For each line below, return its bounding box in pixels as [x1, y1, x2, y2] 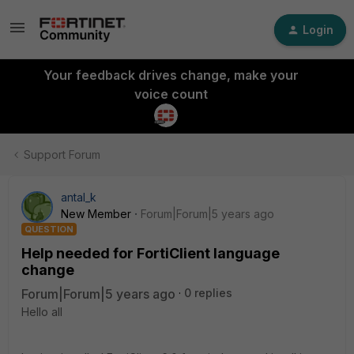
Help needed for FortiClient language [21, 245, 280, 262]
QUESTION [24, 224, 73, 235]
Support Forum [24, 148, 100, 161]
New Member [61, 207, 131, 220]
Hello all [21, 305, 62, 318]
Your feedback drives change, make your [43, 67, 299, 83]
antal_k [61, 190, 96, 204]
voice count [134, 86, 208, 102]
